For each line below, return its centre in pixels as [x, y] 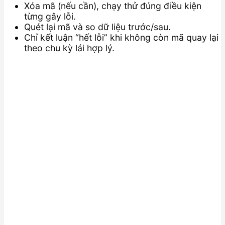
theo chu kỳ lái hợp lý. [69, 48]
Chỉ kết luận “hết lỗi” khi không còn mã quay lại [121, 37]
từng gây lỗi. [50, 16]
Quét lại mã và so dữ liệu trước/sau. [97, 27]
